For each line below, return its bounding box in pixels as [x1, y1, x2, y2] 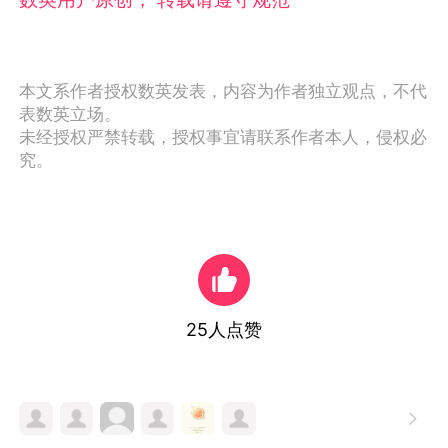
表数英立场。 [19, 104, 122, 125]
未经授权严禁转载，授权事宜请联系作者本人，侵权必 [19, 127, 428, 148]
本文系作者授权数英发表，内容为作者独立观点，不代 [19, 81, 428, 102]
